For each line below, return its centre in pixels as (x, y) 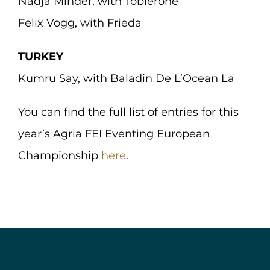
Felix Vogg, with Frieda (80, 23)
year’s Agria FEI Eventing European (114, 134)
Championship (59, 155)
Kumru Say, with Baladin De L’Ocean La (126, 78)
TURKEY (40, 57)
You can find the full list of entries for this (128, 112)
